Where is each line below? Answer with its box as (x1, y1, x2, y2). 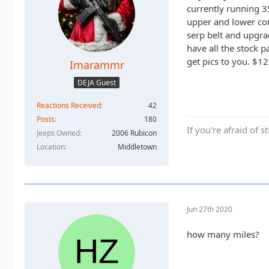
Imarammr (69, 58, 124, 72)
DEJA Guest (77, 77, 116, 88)
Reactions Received (37, 100, 101, 111)
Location (37, 142, 65, 153)
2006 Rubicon (112, 128, 157, 139)
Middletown (118, 142, 157, 153)
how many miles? (187, 228, 259, 241)
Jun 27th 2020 (187, 204, 232, 214)
